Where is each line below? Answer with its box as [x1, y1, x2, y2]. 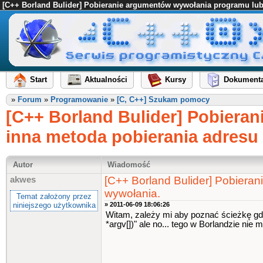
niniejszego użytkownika [12, 201, 96, 210]
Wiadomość [107, 160, 150, 169]
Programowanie [50, 95, 108, 104]
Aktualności [85, 75, 127, 85]
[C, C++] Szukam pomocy [117, 95, 210, 104]
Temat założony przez [16, 192, 92, 201]
